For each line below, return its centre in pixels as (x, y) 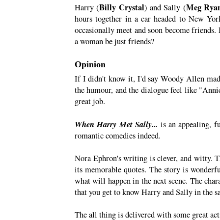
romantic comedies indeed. (119, 136)
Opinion (90, 65)
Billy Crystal (122, 8)
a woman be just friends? (116, 41)
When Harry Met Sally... (116, 124)
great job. (90, 101)
